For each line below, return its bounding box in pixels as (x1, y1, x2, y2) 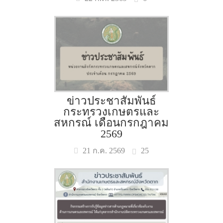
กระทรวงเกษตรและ (63, 106, 160, 118)
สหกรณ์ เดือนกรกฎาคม (54, 116, 169, 129)
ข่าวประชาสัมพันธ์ (66, 95, 156, 107)
